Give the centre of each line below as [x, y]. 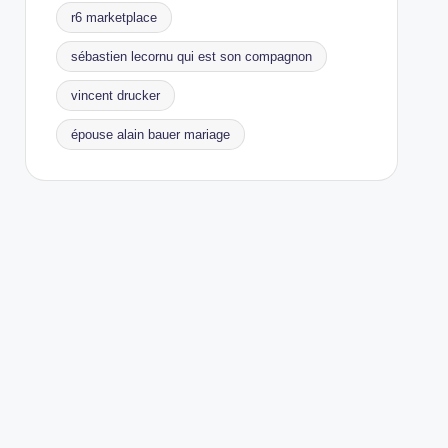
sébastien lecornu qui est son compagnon [191, 56]
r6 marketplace [113, 17]
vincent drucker [115, 95]
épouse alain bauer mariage [150, 134]
